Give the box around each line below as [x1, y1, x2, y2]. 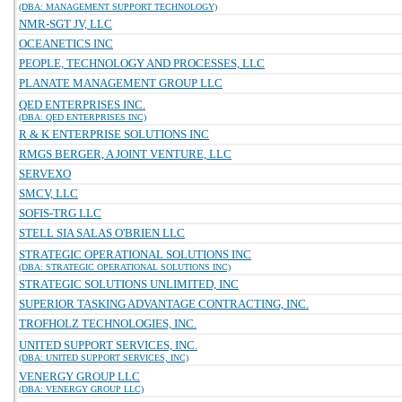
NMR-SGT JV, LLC [19, 17, 112, 31]
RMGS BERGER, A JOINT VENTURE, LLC [19, 147, 232, 161]
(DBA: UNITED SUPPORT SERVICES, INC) [19, 353, 188, 363]
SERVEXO [19, 167, 71, 180]
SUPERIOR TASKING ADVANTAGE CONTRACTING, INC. [19, 297, 309, 310]
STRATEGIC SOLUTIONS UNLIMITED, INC [19, 277, 239, 291]
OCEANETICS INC [19, 37, 113, 50]
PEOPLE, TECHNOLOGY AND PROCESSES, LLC [19, 57, 265, 70]
